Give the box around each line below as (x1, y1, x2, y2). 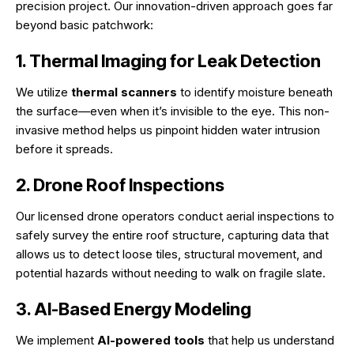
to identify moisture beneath (177, 85, 333, 100)
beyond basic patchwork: (16, 17, 153, 33)
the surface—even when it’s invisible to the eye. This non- (16, 104, 330, 119)
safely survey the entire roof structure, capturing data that (16, 228, 329, 243)
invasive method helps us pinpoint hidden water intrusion (16, 122, 320, 138)
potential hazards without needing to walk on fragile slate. (16, 265, 326, 281)
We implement (16, 333, 97, 348)
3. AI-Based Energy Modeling (16, 299, 251, 320)
